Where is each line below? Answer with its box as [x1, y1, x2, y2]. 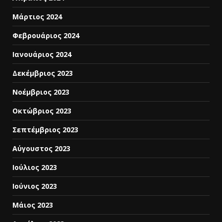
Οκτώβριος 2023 [12, 106, 71, 115]
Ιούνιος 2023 [12, 181, 57, 191]
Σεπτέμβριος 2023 [12, 124, 78, 134]
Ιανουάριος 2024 [12, 49, 71, 59]
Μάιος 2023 [12, 200, 53, 210]
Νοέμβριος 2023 [12, 87, 69, 97]
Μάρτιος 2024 [12, 11, 62, 21]
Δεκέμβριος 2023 [12, 68, 73, 78]
